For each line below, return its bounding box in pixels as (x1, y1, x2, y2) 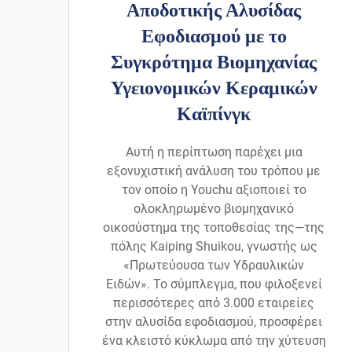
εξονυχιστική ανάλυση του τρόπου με (107, 163, 321, 179)
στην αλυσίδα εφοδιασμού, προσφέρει (105, 314, 322, 330)
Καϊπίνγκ (177, 104, 251, 125)
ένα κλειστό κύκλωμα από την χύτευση (101, 333, 326, 349)
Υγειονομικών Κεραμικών (110, 78, 317, 99)
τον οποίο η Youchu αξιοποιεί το (121, 182, 306, 198)
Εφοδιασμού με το (141, 26, 287, 47)
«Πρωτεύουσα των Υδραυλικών (123, 258, 304, 273)
